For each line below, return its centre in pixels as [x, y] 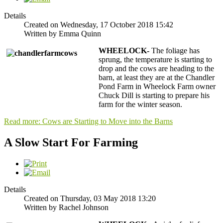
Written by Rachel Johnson [66, 207]
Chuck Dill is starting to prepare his [154, 95]
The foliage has [174, 50]
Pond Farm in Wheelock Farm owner [157, 86]
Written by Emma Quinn [62, 33]
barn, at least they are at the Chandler [157, 77]
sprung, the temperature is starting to [155, 59]
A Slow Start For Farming [71, 142]
